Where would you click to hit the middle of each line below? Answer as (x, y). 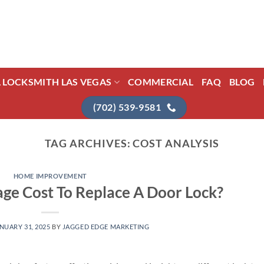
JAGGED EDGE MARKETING (106, 226)
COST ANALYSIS (176, 143)
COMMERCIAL (161, 82)
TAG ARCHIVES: (89, 143)
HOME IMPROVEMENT (50, 176)
